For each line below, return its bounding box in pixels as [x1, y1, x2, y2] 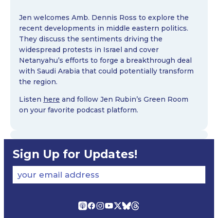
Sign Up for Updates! [12, 147, 137, 162]
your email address [17, 170, 99, 180]
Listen [18, 94, 43, 104]
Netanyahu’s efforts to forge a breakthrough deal [18, 55, 192, 65]
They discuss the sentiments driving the [18, 34, 163, 43]
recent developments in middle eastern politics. [18, 23, 190, 33]
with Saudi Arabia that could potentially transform [18, 66, 194, 75]
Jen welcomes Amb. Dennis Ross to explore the [18, 13, 189, 22]
